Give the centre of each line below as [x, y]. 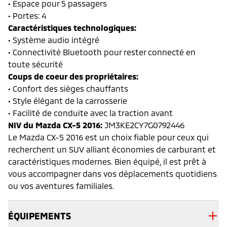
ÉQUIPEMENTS [40, 216]
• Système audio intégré [54, 40]
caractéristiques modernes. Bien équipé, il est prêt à [107, 161]
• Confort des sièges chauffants [68, 88]
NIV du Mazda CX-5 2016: [55, 125]
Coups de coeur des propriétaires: [73, 76]
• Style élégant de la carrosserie [68, 100]
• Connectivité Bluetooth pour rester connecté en [102, 52]
